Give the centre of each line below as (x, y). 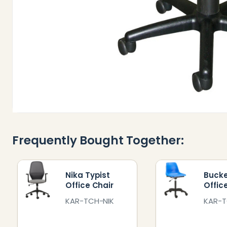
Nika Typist (88, 175)
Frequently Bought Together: (98, 140)
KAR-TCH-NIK (90, 201)
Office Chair (90, 185)
